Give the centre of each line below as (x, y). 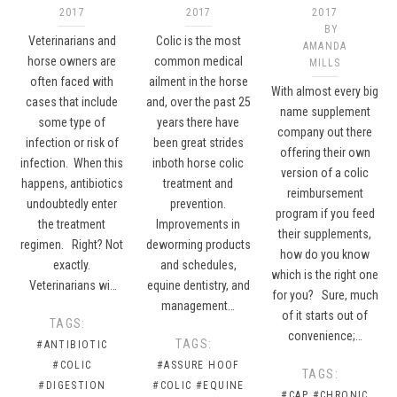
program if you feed (325, 213)
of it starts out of (325, 315)
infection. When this (72, 163)
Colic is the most (198, 40)
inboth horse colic (198, 163)
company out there (325, 132)
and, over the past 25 (198, 101)
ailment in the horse (198, 81)
